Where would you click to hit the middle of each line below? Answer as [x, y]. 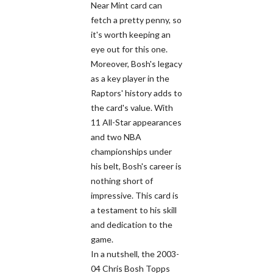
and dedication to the [132, 224]
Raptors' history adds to [136, 93]
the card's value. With [132, 107]
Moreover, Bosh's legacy [136, 63]
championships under [131, 151]
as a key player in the [130, 78]
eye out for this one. [129, 49]
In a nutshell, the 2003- [135, 253]
